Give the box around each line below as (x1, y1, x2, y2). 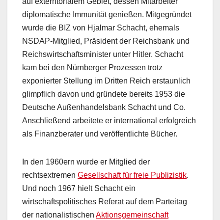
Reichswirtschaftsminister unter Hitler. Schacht (22, 50, 183, 59)
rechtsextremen (22, 171, 78, 180)
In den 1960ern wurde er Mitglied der (22, 158, 150, 166)
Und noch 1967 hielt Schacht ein (22, 184, 136, 193)
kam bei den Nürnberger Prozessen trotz (22, 63, 163, 72)
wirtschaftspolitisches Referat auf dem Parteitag (22, 197, 187, 206)
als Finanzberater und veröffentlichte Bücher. (22, 130, 177, 138)
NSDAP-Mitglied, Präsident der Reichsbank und (22, 37, 190, 46)
